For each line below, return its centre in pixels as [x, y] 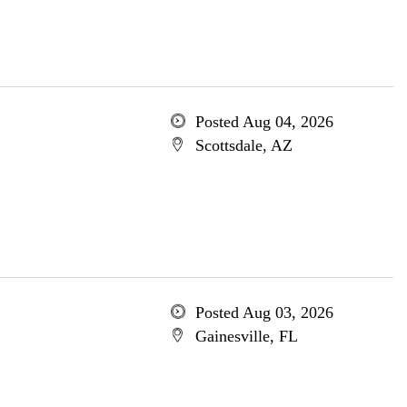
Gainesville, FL [246, 336]
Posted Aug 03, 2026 [264, 313]
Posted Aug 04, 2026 [264, 122]
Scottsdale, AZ [243, 145]
